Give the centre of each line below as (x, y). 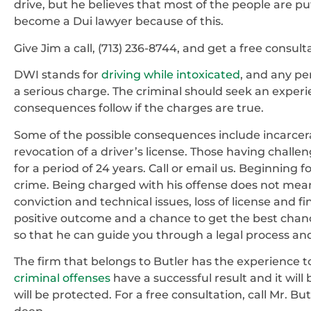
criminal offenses (62, 278)
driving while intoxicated (169, 75)
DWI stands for (56, 75)
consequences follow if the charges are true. (139, 108)
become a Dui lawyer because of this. (119, 22)
